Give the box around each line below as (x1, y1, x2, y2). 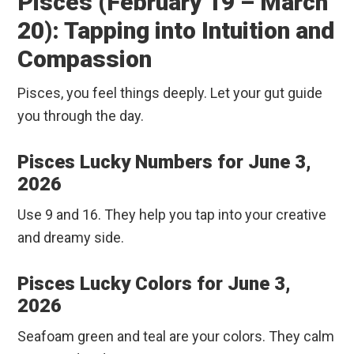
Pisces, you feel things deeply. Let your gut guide (17, 85, 323, 102)
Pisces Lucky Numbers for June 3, (17, 151, 312, 174)
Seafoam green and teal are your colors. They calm (17, 328, 335, 345)
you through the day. (17, 107, 145, 125)
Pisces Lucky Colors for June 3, (17, 273, 292, 296)
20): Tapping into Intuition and (17, 17, 335, 45)
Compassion (17, 45, 153, 73)
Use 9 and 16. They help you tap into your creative (17, 206, 327, 224)
